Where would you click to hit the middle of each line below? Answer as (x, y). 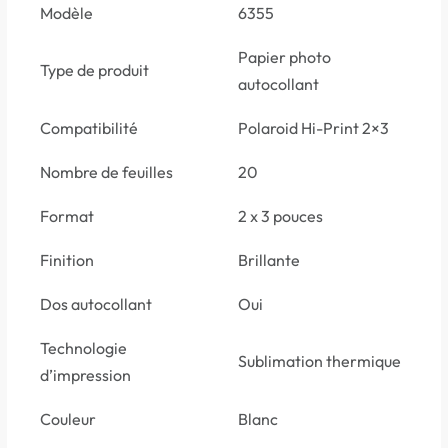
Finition (67, 260)
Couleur (68, 419)
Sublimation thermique (319, 361)
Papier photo (284, 57)
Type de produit (94, 70)
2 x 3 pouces (280, 216)
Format (67, 216)
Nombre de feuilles (106, 172)
